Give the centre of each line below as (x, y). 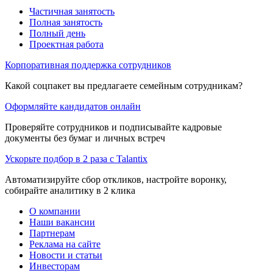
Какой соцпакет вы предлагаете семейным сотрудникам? (124, 85)
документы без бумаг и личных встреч (85, 138)
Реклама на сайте (65, 244)
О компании (55, 211)
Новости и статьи (66, 255)
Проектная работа (66, 44)
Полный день (57, 33)
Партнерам (52, 233)
